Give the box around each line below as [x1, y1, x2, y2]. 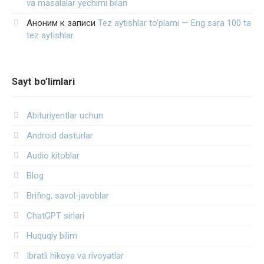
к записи [58, 18, 98, 29]
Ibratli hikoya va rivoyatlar [27, 250, 124, 262]
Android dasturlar [27, 130, 93, 141]
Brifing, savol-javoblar [27, 190, 109, 202]
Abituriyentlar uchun [27, 110, 103, 121]
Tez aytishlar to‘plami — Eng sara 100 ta [98, 18, 251, 29]
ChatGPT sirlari [27, 210, 84, 222]
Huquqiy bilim [27, 230, 77, 242]
